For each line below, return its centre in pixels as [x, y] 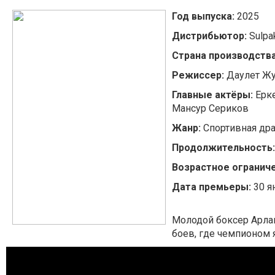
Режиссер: [198, 75]
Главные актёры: [212, 95]
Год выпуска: [203, 16]
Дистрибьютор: [209, 36]
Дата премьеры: [211, 187]
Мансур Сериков [210, 108]
